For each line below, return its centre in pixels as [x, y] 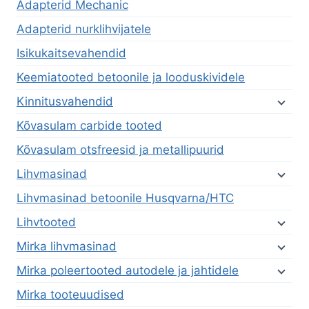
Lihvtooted [46, 222]
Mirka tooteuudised [70, 294]
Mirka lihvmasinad [67, 246]
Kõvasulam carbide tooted [89, 125]
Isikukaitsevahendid [71, 53]
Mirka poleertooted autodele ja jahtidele [128, 270]
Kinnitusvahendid [65, 101]
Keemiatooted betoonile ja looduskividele [131, 77]
